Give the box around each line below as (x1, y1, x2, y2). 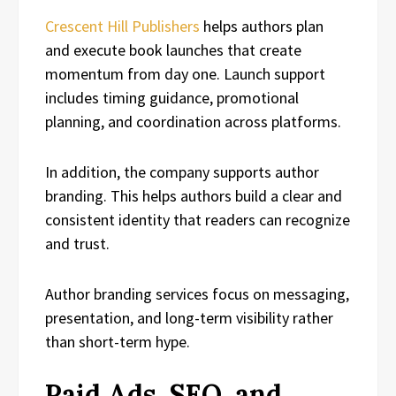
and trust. (45, 232, 110, 254)
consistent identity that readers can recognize (45, 209, 350, 230)
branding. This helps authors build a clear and (45, 185, 342, 206)
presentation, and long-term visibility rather (45, 307, 333, 328)
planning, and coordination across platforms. (45, 110, 341, 132)
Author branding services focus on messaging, (45, 283, 349, 304)
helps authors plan (200, 15, 324, 36)
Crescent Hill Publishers (45, 15, 200, 36)
